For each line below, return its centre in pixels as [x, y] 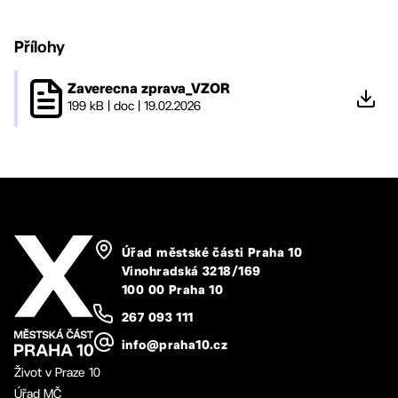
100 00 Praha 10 [173, 291]
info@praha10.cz [175, 346]
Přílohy [40, 47]
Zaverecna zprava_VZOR [149, 90]
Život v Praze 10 [57, 372]
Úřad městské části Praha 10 [212, 253]
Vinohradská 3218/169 [191, 272]
